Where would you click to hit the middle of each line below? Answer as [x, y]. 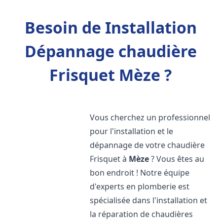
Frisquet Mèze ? [110, 75]
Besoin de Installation [110, 27]
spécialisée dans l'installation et [149, 200]
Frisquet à [110, 159]
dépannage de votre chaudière [147, 145]
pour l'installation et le [132, 131]
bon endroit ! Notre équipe [140, 173]
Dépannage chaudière [110, 51]
